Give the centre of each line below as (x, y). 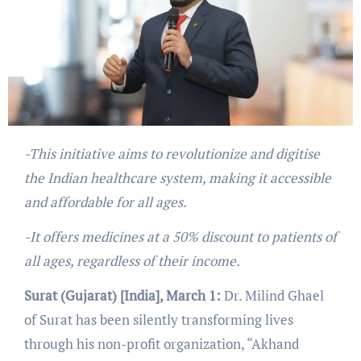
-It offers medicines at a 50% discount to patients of (180, 236)
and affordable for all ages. (105, 201)
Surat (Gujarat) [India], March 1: (122, 295)
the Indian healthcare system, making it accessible (177, 177)
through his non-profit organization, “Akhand (161, 343)
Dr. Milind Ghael (272, 295)
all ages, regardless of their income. (132, 260)
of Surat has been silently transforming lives (158, 319)
